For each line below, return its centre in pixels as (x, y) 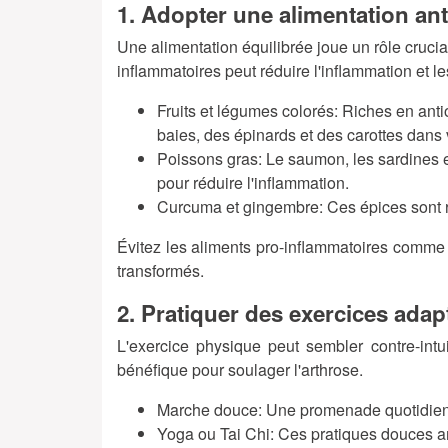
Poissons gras (207, 159)
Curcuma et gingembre (238, 207)
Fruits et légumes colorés (245, 111)
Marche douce (207, 410)
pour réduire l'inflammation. (253, 183)
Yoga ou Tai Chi (213, 434)
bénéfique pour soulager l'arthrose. (240, 370)
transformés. (160, 271)
